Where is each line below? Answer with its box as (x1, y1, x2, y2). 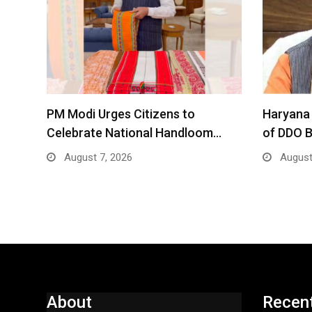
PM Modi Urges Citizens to (47, 107, 195, 122)
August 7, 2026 (61, 151, 132, 164)
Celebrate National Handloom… (47, 125, 221, 141)
